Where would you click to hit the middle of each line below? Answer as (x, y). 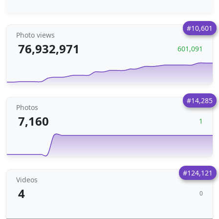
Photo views (35, 35)
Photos (27, 107)
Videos (27, 180)
